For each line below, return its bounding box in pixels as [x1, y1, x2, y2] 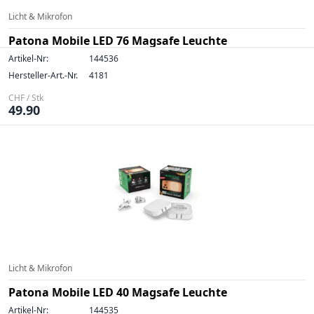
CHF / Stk [8, 92, 43, 104]
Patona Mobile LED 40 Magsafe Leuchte [8, 285, 227, 300]
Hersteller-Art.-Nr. [8, 69, 78, 81]
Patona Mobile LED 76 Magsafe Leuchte [8, 33, 227, 48]
